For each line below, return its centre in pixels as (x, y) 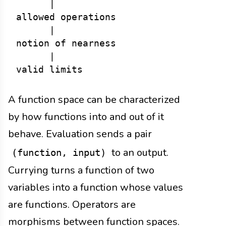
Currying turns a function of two (81, 170)
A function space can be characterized (94, 99)
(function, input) (59, 152)
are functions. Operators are (72, 204)
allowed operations (66, 17)
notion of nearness (66, 43)
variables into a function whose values (96, 187)
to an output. (139, 152)
